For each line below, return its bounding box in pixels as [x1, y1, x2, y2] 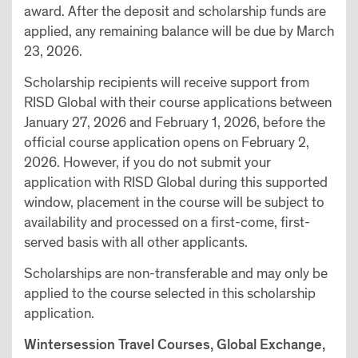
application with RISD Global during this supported [24, 173, 328, 192]
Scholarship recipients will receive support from [24, 73, 309, 92]
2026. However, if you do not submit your [24, 153, 271, 172]
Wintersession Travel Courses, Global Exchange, [24, 335, 325, 354]
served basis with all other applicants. [24, 233, 248, 252]
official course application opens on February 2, [24, 133, 309, 152]
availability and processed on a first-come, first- [24, 213, 310, 232]
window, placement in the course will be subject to [24, 193, 324, 212]
